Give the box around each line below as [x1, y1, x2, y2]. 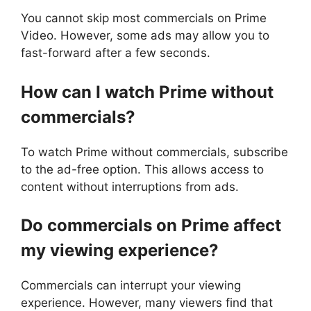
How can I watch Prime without [21, 81, 274, 102]
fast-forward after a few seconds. [21, 46, 210, 60]
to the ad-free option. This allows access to [21, 162, 264, 176]
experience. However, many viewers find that [21, 296, 273, 310]
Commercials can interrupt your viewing [21, 278, 241, 292]
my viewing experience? [21, 240, 219, 260]
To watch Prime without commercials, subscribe [21, 144, 288, 159]
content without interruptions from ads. [21, 179, 239, 194]
